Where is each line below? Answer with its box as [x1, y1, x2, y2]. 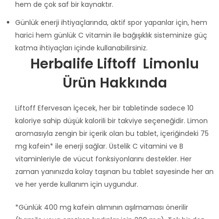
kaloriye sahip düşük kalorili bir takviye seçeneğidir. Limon [15, 115, 208, 126]
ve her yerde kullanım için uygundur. [15, 179, 138, 189]
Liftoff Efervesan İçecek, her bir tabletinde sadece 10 [15, 103, 194, 113]
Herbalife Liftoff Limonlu [30, 54, 199, 73]
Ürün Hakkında [62, 73, 167, 92]
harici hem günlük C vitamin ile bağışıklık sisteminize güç [15, 30, 207, 40]
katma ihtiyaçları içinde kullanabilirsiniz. [15, 43, 148, 53]
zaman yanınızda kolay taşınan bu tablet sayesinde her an [15, 166, 214, 176]
